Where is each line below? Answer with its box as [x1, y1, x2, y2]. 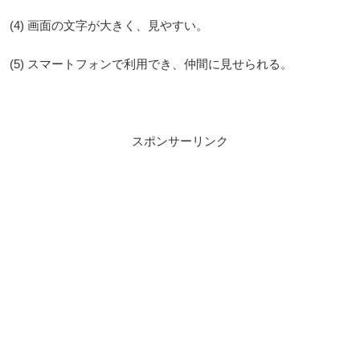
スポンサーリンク [132, 134, 228, 149]
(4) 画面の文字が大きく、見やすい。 [10, 18, 208, 33]
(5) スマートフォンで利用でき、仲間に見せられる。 [10, 57, 292, 72]
